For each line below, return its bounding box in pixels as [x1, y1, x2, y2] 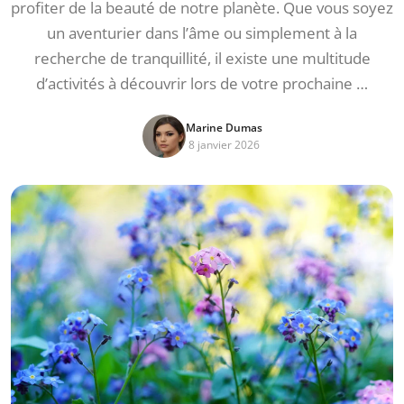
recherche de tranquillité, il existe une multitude [33, 48, 371, 69]
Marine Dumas [185, 120, 262, 135]
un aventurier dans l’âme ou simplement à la [47, 23, 357, 43]
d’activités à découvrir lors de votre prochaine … [36, 73, 368, 94]
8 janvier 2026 [188, 137, 260, 152]
